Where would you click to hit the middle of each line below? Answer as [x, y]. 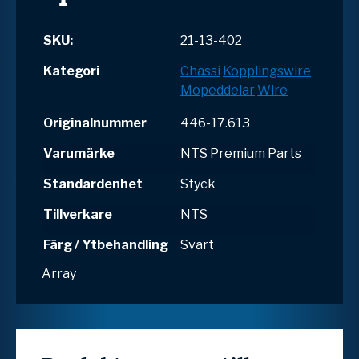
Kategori [71, 71]
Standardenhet [93, 184]
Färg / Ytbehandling [106, 244]
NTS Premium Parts [241, 153]
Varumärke [79, 153]
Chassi [200, 71]
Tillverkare [78, 214]
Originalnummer [95, 123]
